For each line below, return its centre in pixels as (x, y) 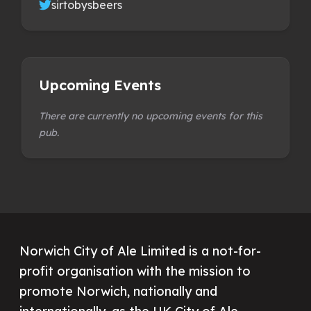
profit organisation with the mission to (135, 271)
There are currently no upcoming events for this (151, 116)
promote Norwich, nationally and (118, 292)
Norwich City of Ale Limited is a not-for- (140, 251)
